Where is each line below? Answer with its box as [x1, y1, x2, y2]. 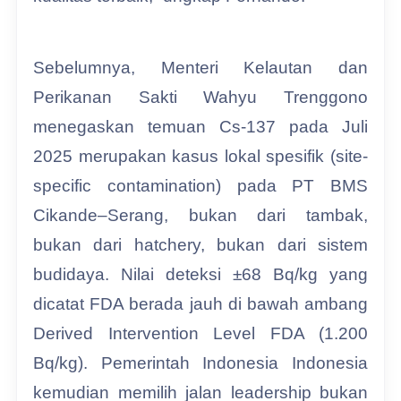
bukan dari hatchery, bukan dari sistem [33, 235, 368, 254]
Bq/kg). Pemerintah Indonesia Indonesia [33, 353, 368, 372]
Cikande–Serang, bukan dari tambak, [33, 205, 368, 225]
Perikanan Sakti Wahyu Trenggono [33, 87, 368, 107]
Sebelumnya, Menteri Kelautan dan [33, 57, 368, 77]
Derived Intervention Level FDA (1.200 [33, 323, 368, 343]
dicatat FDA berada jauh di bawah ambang [33, 294, 368, 313]
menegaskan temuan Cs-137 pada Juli [33, 116, 368, 136]
